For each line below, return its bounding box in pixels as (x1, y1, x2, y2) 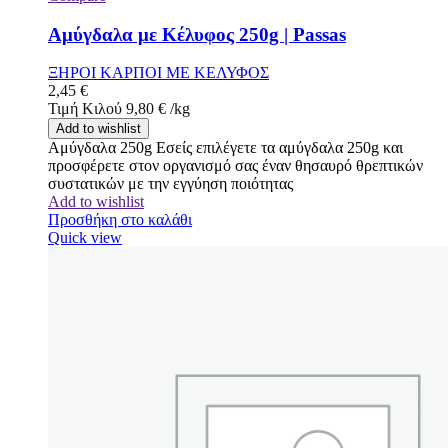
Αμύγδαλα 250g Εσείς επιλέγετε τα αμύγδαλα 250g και (48, 139, 403, 157)
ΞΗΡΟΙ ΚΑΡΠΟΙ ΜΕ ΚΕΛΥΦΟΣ (48, 64, 269, 82)
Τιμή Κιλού (48, 100, 122, 118)
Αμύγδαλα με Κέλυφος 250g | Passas (48, 23, 346, 45)
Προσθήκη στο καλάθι (48, 211, 192, 229)
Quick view (48, 229, 122, 247)
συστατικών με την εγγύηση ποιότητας (48, 175, 293, 193)
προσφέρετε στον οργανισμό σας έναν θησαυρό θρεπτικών (48, 157, 423, 175)
